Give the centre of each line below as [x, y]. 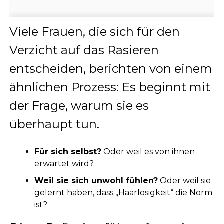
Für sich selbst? [68, 152]
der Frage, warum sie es [79, 106]
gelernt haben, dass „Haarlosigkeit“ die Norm [123, 193]
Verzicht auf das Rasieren [84, 50]
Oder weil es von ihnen [148, 152]
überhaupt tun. [54, 124]
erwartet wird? [64, 164]
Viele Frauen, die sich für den [94, 32]
